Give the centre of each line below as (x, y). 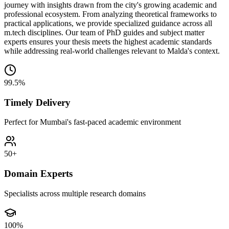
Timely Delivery (37, 102)
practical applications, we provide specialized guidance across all (108, 23)
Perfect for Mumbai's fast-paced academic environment (93, 122)
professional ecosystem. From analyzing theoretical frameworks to (110, 14)
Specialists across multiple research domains (75, 193)
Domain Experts (38, 173)
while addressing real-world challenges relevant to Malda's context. (112, 51)
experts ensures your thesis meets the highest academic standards (108, 41)
